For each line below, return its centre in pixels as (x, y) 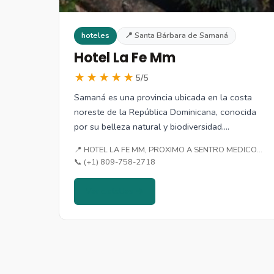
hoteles (95, 36)
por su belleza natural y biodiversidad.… (152, 126)
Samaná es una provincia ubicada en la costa (163, 97)
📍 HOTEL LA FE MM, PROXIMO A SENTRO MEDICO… (168, 150)
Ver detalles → (115, 191)
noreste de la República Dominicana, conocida (165, 112)
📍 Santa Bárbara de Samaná (176, 36)
